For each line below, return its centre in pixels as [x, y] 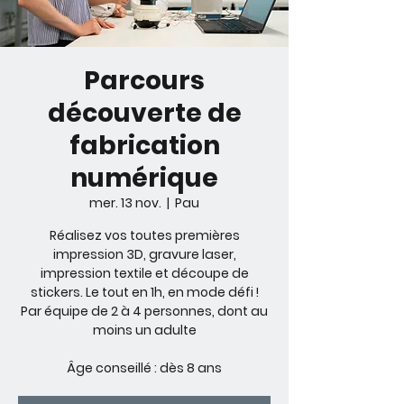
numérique [144, 178]
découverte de [144, 113]
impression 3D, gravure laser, [144, 254]
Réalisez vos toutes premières [144, 235]
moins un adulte [144, 330]
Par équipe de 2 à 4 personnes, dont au [144, 311]
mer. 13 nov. [125, 203]
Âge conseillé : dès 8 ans [144, 368]
